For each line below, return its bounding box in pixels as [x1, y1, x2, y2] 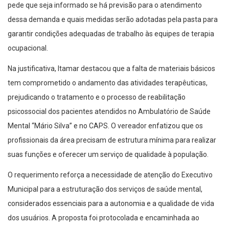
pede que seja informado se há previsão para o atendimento [8, 1, 202, 10]
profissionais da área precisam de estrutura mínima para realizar [8, 136, 216, 145]
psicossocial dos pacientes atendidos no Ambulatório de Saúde [8, 107, 211, 116]
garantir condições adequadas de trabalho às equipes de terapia [8, 30, 214, 38]
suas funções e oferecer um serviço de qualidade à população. [8, 150, 209, 159]
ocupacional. [8, 44, 48, 53]
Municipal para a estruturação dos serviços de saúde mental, [8, 185, 202, 194]
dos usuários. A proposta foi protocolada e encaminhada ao [8, 214, 199, 222]
